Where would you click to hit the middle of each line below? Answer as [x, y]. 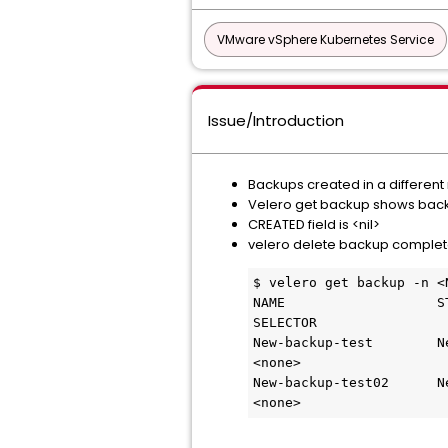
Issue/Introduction [276, 120]
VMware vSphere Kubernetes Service [325, 39]
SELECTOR [285, 322]
